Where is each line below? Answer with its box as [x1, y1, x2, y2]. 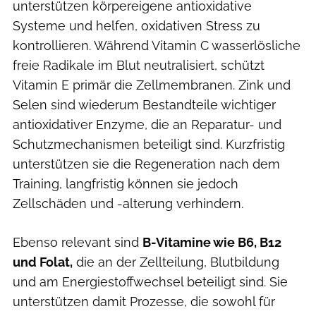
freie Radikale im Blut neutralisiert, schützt [13, 57, 265, 73]
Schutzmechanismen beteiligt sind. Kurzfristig [13, 136, 285, 152]
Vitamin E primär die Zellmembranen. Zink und [13, 77, 291, 92]
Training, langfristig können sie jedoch [13, 176, 238, 191]
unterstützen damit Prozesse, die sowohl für [13, 293, 275, 309]
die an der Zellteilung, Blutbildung [73, 254, 279, 269]
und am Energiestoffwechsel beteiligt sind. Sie [13, 274, 288, 289]
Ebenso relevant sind [13, 234, 142, 250]
